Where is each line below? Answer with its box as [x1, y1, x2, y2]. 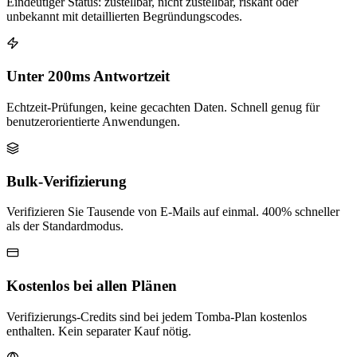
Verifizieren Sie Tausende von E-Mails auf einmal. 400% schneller [6, 205, 339, 219]
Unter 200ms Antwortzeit [6, 68, 170, 85]
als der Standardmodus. [6, 219, 124, 233]
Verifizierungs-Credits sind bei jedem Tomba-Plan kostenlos [6, 309, 307, 324]
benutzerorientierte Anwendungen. [6, 114, 180, 128]
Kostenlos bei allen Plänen [6, 277, 177, 295]
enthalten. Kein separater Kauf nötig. [6, 324, 191, 338]
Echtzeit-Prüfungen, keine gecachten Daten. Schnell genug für [6, 100, 320, 114]
